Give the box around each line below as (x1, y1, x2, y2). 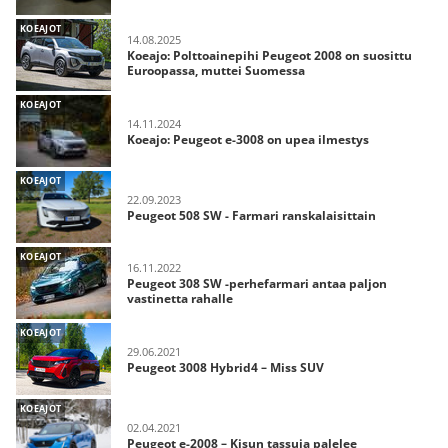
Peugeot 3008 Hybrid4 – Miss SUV (127, 358, 324, 376)
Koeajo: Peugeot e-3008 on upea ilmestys (127, 130, 369, 148)
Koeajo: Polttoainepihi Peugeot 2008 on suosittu (127, 47, 412, 64)
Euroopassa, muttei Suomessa (127, 62, 305, 79)
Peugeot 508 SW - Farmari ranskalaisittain (127, 206, 376, 224)
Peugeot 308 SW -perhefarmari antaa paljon (127, 275, 387, 292)
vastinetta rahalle (127, 290, 233, 307)
